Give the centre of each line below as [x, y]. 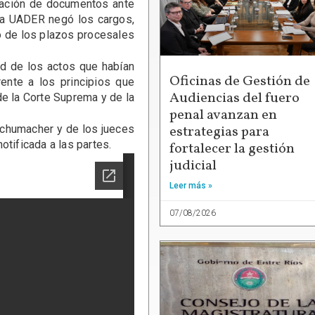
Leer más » [191, 185]
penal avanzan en [223, 115]
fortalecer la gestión [232, 149]
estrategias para [219, 132]
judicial [193, 166]
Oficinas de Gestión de [240, 81]
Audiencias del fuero [234, 98]
